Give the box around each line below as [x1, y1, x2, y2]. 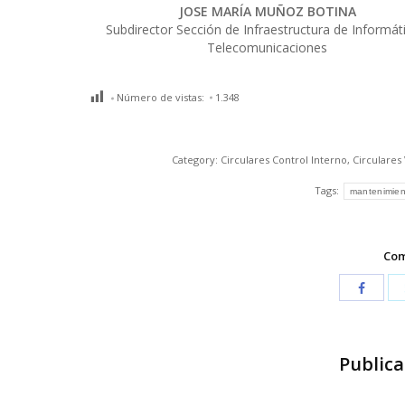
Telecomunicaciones [207, 38, 328, 56]
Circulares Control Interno [221, 152, 347, 166]
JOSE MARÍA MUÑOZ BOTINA [178, 2, 356, 20]
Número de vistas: [117, 89, 204, 104]
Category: [172, 152, 221, 166]
